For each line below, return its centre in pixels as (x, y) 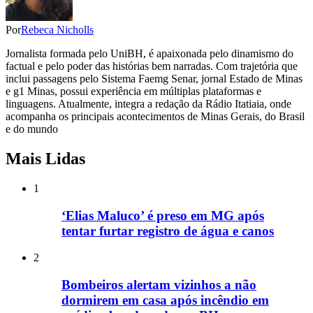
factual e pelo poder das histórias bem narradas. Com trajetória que (152, 66)
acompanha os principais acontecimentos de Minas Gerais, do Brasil (155, 117)
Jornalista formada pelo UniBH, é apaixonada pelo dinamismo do (150, 54)
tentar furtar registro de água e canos (168, 231)
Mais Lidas (45, 159)
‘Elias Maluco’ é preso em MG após (163, 215)
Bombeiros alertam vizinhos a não (159, 285)
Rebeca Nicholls (57, 30)
